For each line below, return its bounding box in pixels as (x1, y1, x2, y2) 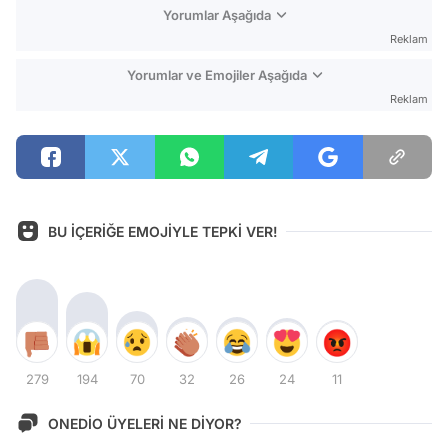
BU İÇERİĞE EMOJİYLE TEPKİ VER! (48, 222, 278, 240)
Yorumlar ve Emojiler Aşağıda (126, 67, 307, 84)
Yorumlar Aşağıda (162, 7, 271, 24)
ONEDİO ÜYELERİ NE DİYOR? (48, 414, 242, 432)
